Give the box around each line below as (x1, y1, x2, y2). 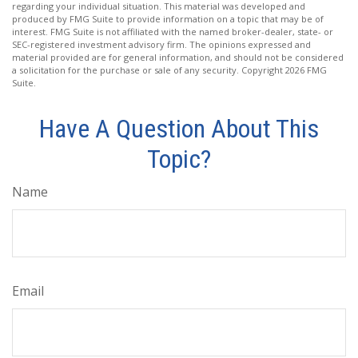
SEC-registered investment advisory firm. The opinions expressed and (12, 38, 311, 50)
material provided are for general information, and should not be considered (12, 50, 344, 63)
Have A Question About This (39, 113, 319, 144)
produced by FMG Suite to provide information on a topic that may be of (12, 12, 324, 25)
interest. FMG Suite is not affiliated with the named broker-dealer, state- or (12, 25, 333, 38)
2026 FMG (285, 63, 327, 76)
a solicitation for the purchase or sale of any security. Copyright (12, 63, 285, 76)
